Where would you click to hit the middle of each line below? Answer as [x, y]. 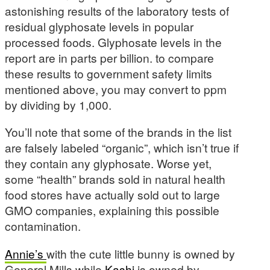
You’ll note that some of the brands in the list [118, 132]
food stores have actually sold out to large [112, 195]
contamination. [43, 226]
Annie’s [26, 253]
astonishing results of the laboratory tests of [117, 11]
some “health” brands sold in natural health [115, 179]
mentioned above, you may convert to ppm [116, 89]
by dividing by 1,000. [58, 105]
